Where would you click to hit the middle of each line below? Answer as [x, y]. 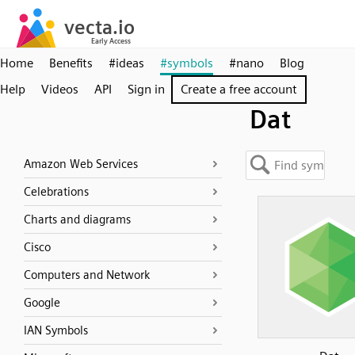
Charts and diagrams [77, 219]
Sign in [146, 89]
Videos [60, 89]
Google [42, 303]
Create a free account [239, 89]
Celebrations [56, 192]
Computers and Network [87, 275]
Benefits [71, 63]
